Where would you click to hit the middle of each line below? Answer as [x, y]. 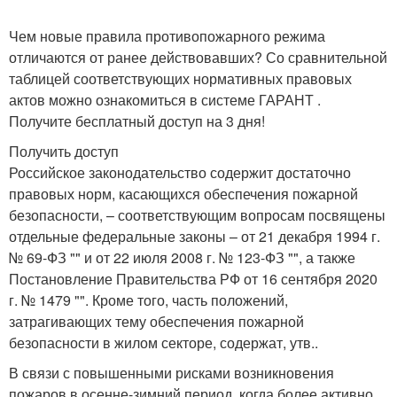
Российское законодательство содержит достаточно [180, 172]
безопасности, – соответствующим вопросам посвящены [197, 215]
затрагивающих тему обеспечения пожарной [156, 321]
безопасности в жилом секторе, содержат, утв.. [163, 343]
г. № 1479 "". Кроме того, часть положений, [148, 300]
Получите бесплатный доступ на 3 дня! [137, 121]
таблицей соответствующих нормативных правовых [180, 78]
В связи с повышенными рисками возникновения [171, 373]
